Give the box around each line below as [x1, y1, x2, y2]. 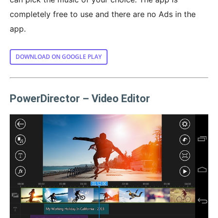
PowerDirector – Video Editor [10, 92, 150, 105]
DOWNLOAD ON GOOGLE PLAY [16, 52, 102, 61]
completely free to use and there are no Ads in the [10, 9, 196, 19]
